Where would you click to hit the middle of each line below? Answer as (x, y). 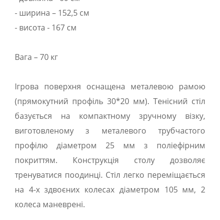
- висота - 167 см (46, 27)
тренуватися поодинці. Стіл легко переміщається (110, 175)
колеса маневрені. (50, 204)
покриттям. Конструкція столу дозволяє (110, 160)
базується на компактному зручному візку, (110, 116)
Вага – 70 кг (36, 57)
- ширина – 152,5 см (52, 13)
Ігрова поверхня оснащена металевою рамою (110, 86)
